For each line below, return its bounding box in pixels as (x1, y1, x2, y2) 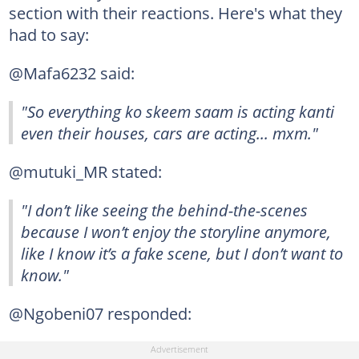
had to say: (8, 23, 89, 46)
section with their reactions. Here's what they (8, 2, 342, 24)
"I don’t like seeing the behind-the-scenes (21, 199, 308, 221)
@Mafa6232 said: (8, 62, 135, 84)
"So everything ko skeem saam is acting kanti (21, 100, 334, 123)
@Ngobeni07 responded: (8, 302, 192, 325)
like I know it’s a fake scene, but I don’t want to (21, 242, 343, 264)
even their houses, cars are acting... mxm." (21, 122, 318, 144)
